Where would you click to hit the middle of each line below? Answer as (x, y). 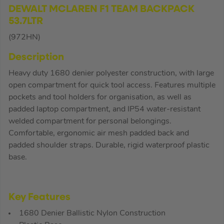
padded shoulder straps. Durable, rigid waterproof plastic (109, 145)
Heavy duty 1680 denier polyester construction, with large (111, 73)
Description (36, 57)
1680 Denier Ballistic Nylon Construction (92, 213)
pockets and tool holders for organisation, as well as (100, 97)
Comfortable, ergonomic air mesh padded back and (99, 133)
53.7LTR (26, 21)
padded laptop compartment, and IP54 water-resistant (104, 109)
